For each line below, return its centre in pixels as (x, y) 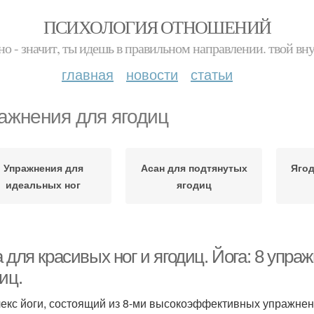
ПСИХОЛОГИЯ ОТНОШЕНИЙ (157, 27)
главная (88, 74)
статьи (212, 74)
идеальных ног (43, 184)
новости (152, 74)
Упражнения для (43, 168)
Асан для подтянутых (194, 168)
